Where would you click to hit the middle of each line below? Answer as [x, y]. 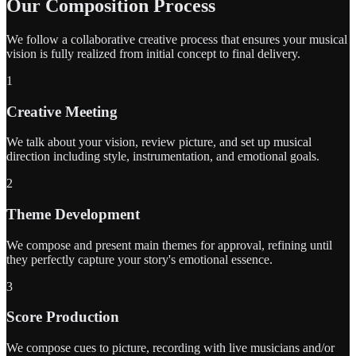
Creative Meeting [62, 111]
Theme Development [73, 214]
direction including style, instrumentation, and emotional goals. [163, 157]
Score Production [63, 317]
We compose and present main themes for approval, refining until [169, 245]
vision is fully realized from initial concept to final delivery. [153, 53]
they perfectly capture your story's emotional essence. [139, 259]
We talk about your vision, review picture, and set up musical [159, 142]
